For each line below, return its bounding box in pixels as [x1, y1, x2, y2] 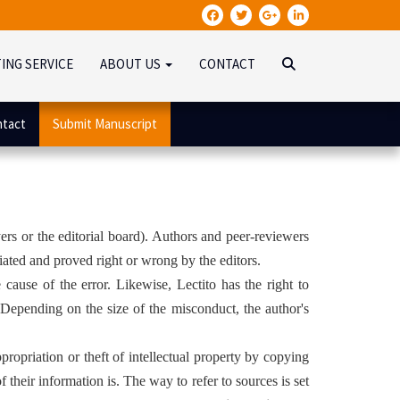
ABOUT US [100, 55, 163, 72]
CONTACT [199, 55, 255, 72]
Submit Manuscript [53, 115, 157, 132]
